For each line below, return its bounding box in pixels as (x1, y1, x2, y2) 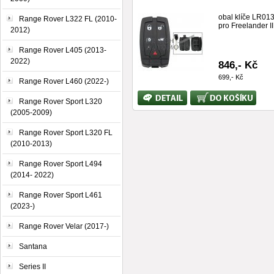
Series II (19, 262, 46, 271)
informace (138, 99, 171, 108)
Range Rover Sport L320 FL (19, 128, 113, 137)
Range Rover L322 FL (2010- (19, 15, 117, 23)
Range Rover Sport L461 (19, 191, 102, 199)
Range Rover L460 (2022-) (19, 77, 109, 86)
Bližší (138, 91, 155, 99)
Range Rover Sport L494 (19, 160, 102, 168)
